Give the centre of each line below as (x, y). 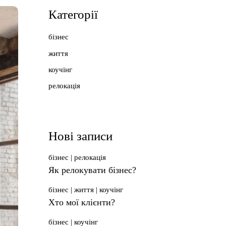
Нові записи (80, 136)
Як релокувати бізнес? (92, 170)
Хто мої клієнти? (82, 203)
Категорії (73, 14)
